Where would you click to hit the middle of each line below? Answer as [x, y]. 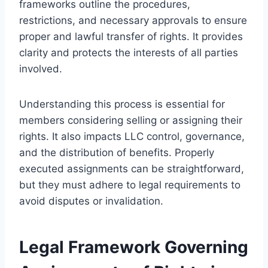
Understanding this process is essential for [122, 104]
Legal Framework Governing [134, 247]
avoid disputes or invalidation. [91, 201]
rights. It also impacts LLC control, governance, [132, 136]
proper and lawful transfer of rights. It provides [131, 36]
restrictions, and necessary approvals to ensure [133, 20]
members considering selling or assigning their [131, 120]
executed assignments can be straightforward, [132, 168]
